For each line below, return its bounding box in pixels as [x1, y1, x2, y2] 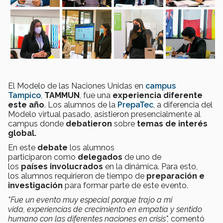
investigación [8, 180, 65, 190]
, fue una [80, 90, 112, 100]
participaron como [8, 152, 78, 162]
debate [37, 142, 70, 152]
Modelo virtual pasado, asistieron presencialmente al [8, 109, 201, 119]
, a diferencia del [153, 100, 213, 110]
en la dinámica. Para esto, [103, 161, 198, 171]
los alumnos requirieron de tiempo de [8, 171, 146, 181]
